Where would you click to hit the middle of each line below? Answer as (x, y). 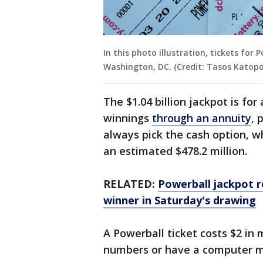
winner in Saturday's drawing (180, 200)
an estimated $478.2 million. (175, 151)
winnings (128, 118)
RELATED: (129, 184)
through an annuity (202, 118)
